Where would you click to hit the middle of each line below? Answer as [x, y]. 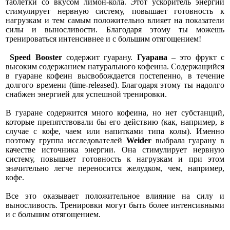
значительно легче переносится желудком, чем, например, [115, 168]
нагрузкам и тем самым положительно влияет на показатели [115, 20]
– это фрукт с [196, 57]
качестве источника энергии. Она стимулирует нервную [115, 150]
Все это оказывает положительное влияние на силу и [115, 196]
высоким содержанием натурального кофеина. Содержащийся [115, 66]
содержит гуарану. [99, 57]
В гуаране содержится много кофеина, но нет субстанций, [115, 113]
